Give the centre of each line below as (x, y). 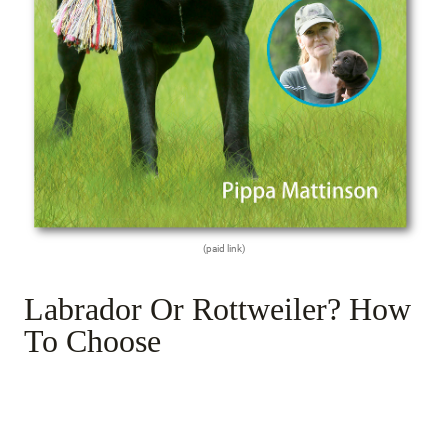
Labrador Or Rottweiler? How (217, 309)
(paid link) (224, 249)
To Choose (92, 341)
